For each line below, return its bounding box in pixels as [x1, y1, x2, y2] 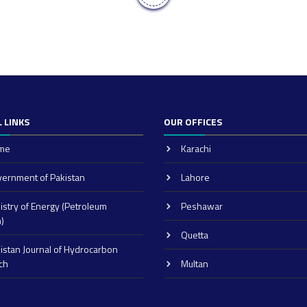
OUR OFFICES [164, 114, 222, 129]
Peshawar [181, 199, 223, 213]
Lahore [181, 170, 210, 184]
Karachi [181, 141, 211, 156]
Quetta [181, 228, 208, 242]
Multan [181, 256, 208, 271]
